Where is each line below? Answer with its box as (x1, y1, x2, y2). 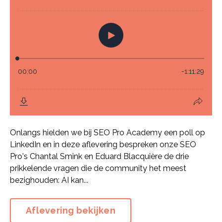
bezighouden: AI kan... (10, 175, 88, 185)
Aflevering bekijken (26, 205, 115, 216)
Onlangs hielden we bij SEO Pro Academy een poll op (10, 127, 205, 137)
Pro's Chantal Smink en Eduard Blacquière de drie (10, 151, 189, 161)
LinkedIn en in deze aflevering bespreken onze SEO (10, 139, 196, 149)
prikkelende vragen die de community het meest (10, 163, 186, 173)
